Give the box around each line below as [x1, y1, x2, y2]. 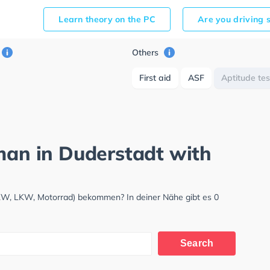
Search [180, 238, 214, 248]
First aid [139, 72, 172, 83]
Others [132, 47, 162, 58]
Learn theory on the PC [58, 14, 155, 25]
